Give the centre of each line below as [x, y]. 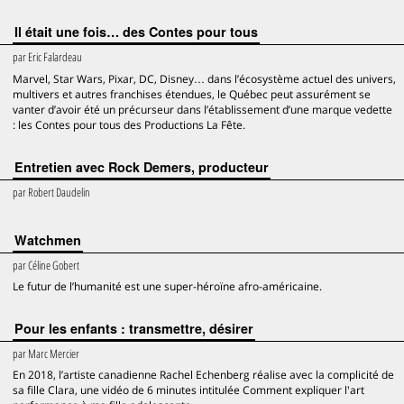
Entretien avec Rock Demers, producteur [142, 167]
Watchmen [48, 240]
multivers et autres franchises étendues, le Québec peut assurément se [192, 94]
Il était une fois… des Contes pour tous [136, 32]
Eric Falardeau [55, 57]
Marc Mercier [54, 353]
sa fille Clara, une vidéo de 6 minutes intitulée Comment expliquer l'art [188, 390]
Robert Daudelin [59, 192]
